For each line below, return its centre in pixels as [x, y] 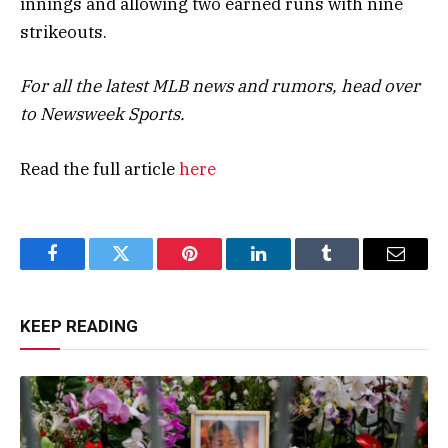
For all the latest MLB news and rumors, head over [220, 86]
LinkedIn [289, 268]
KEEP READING [79, 325]
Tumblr [352, 268]
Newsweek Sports [110, 114]
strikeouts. [63, 32]
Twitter [145, 268]
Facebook [85, 268]
